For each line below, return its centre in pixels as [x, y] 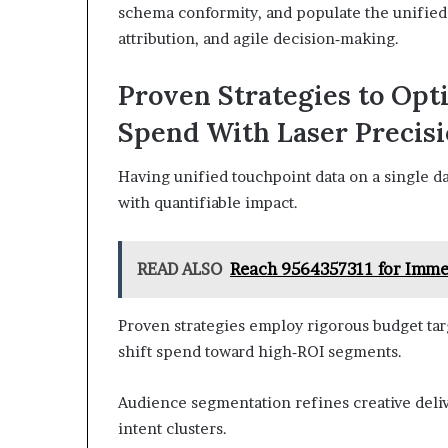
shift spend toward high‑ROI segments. [260, 351]
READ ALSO [179, 269]
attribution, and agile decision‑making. [258, 38]
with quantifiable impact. [208, 202]
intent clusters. [172, 428]
